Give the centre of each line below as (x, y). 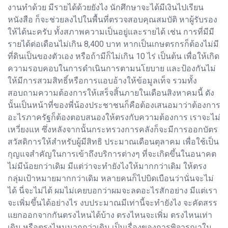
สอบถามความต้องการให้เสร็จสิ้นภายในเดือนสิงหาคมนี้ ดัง (111, 93)
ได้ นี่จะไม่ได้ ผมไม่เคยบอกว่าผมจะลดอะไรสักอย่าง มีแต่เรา (112, 190)
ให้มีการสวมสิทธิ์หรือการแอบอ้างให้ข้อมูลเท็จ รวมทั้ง (102, 80)
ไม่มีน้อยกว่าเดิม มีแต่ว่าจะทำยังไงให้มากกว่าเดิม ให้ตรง (107, 166)
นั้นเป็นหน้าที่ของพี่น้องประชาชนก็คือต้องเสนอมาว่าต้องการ (114, 105)
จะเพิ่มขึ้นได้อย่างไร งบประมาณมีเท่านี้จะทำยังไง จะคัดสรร (112, 203)
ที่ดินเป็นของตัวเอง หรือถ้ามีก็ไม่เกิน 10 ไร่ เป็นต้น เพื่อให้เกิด (113, 56)
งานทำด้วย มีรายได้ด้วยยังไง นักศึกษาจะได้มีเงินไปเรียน (106, 7)
